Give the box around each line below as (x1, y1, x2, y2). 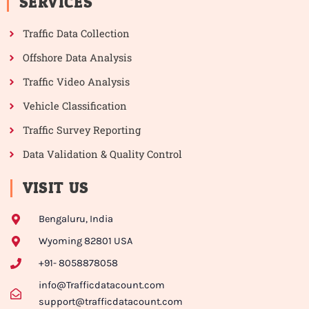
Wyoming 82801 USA (38, 235, 132, 248)
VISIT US (22, 175, 89, 203)
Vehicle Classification (22, 99, 127, 112)
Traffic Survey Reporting (22, 123, 141, 137)
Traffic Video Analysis (22, 74, 130, 88)
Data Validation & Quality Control (22, 147, 182, 161)
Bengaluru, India (38, 213, 113, 226)
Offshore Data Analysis (22, 50, 132, 64)
